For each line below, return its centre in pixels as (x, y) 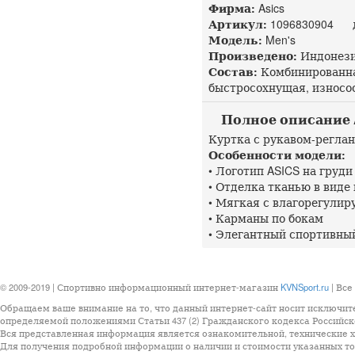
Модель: (235, 40)
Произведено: (253, 55)
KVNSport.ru (305, 287)
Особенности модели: (277, 155)
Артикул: (238, 24)
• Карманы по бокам (266, 218)
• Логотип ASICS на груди (281, 170)
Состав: (233, 71)
